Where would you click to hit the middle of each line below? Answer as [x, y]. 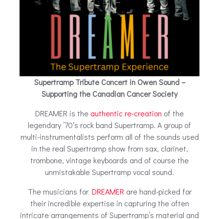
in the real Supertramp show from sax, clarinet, [109, 148]
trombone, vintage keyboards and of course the [109, 160]
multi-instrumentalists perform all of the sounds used [109, 136]
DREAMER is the [63, 113]
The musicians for [60, 191]
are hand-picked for [158, 191]
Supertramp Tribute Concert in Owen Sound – [109, 82]
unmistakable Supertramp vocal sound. [109, 172]
